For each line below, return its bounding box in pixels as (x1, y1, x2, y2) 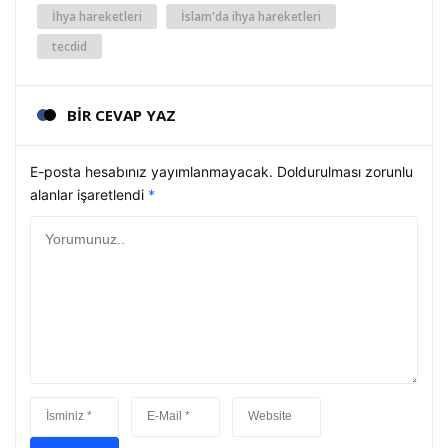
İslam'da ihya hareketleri (181, 7, 321, 25)
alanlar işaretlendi (30, 185, 148, 203)
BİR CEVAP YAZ (67, 104, 176, 125)
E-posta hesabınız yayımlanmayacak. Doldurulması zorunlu (30, 162, 413, 180)
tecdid (52, 37, 87, 55)
